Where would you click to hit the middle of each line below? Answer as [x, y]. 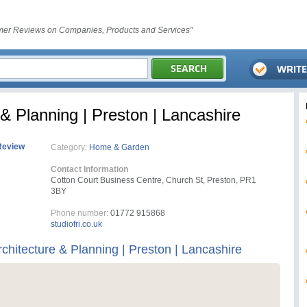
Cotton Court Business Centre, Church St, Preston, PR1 [153, 180]
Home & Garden [119, 147]
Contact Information [89, 169]
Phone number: [79, 213]
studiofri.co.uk [76, 224]
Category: [69, 147]
